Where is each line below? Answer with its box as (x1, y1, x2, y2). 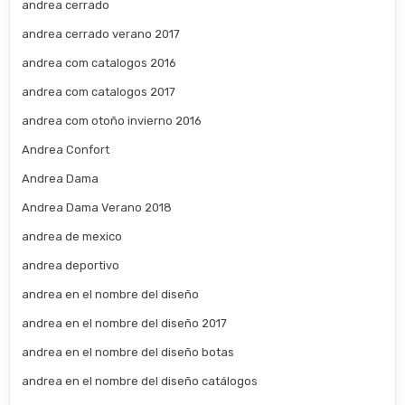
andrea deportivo (22, 258, 120, 272)
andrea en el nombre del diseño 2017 (22, 316, 228, 330)
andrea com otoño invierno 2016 (22, 113, 202, 127)
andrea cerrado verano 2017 (22, 26, 181, 41)
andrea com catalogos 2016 (22, 55, 177, 70)
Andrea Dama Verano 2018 (22, 200, 173, 214)
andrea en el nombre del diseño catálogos (22, 373, 259, 388)
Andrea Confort (22, 142, 110, 156)
